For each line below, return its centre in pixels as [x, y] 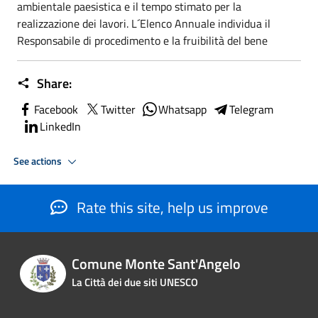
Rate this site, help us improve [170, 207]
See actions [39, 161]
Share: [53, 83]
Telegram [251, 109]
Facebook [56, 109]
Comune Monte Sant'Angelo [156, 264]
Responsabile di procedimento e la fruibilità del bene [142, 40]
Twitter [118, 109]
